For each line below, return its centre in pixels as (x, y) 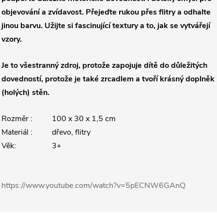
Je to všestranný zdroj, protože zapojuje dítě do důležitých (104, 65)
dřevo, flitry (71, 132)
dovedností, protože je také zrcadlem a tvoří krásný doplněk (108, 79)
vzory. (12, 39)
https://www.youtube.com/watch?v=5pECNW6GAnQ (95, 186)
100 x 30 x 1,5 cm (84, 119)
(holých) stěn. (25, 93)
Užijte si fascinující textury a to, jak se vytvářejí (127, 26)
